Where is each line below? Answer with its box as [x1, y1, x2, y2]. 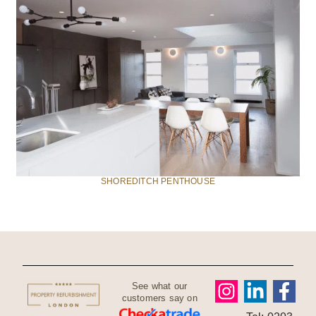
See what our [132, 280, 188, 291]
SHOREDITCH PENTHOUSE [101, 176, 215, 187]
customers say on [121, 292, 197, 303]
